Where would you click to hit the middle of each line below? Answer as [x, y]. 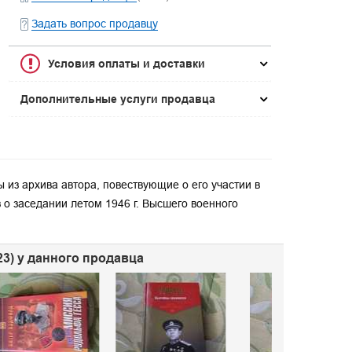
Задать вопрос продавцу [95, 24]
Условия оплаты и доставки [127, 64]
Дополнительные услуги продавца [118, 99]
